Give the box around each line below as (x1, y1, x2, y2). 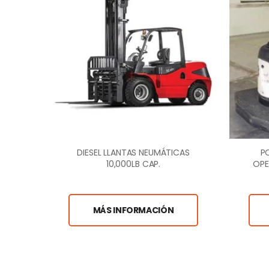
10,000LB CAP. (106, 157, 161, 170)
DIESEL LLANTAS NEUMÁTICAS (77, 146, 190, 159)
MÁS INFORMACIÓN (92, 204, 174, 216)
